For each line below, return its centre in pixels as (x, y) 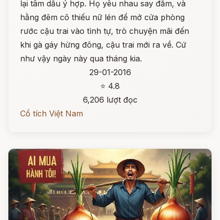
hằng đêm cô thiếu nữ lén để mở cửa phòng (102, 17)
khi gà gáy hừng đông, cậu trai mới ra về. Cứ (103, 45)
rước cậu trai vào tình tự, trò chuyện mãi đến (105, 31)
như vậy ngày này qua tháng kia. (81, 58)
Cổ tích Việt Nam (52, 113)
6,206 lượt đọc (110, 100)
